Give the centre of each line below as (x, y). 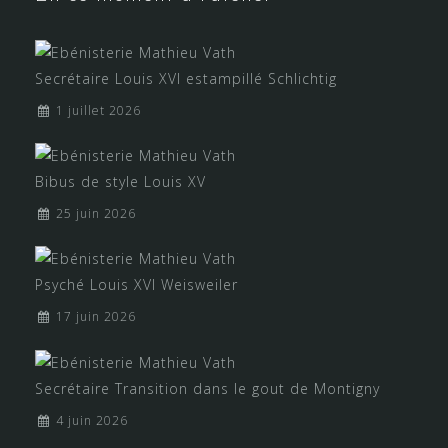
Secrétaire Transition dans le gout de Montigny (207, 388)
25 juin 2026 (96, 214)
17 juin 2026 (96, 317)
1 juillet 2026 (98, 110)
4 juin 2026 (92, 420)
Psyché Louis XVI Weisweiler (136, 285)
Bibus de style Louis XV (120, 182)
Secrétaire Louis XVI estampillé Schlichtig (186, 78)
